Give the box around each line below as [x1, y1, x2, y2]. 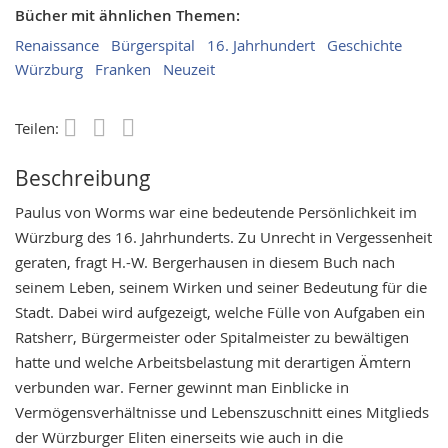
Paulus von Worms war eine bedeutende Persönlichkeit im [15, 201, 417, 222]
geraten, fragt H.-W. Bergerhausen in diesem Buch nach [15, 251, 395, 272]
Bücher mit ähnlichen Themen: [15, 4, 240, 26]
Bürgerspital [111, 34, 195, 55]
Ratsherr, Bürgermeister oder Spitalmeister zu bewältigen [15, 326, 409, 347]
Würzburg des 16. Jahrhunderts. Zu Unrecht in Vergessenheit [15, 226, 432, 247]
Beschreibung [15, 163, 151, 192]
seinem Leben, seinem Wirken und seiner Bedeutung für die [15, 276, 427, 297]
